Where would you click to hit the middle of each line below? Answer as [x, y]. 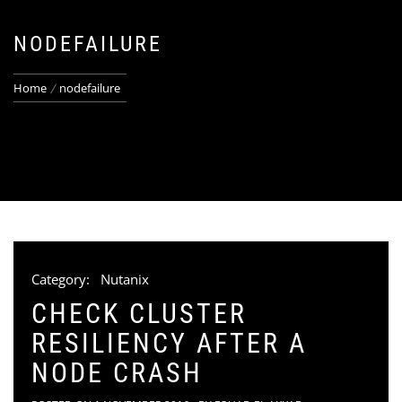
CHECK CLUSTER [139, 313]
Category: [62, 279]
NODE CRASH [117, 372]
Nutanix [125, 279]
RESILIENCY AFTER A [169, 343]
